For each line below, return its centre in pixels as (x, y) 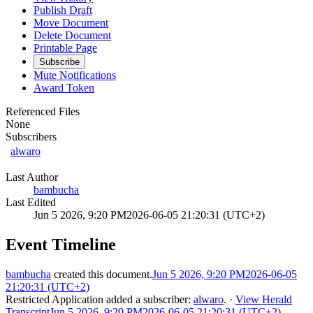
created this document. (102, 275)
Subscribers (31, 137)
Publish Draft (63, 10)
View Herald (264, 300)
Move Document (71, 23)
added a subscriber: (148, 300)
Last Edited (31, 203)
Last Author (32, 177)
